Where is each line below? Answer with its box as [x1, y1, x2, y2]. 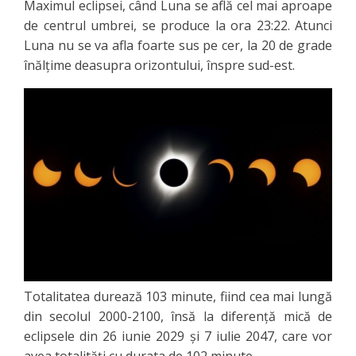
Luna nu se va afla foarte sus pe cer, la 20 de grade [24, 37, 332, 55]
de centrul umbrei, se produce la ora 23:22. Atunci [24, 17, 332, 35]
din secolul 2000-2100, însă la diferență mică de [24, 307, 332, 325]
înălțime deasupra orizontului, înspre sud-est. [24, 56, 295, 75]
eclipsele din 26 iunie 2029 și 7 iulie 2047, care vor [24, 327, 332, 345]
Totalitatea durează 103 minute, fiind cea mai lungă [24, 287, 332, 305]
